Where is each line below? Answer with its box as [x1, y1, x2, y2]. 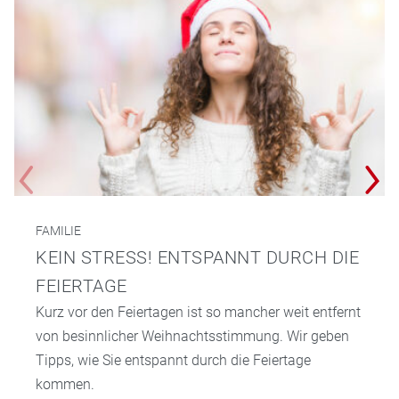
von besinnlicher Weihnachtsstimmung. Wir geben [36, 327, 349, 345]
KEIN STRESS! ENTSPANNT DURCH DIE [36, 246, 359, 268]
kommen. [36, 375, 94, 393]
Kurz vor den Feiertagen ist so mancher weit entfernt [36, 303, 361, 321]
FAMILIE [36, 223, 81, 238]
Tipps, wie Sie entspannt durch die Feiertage [36, 351, 311, 369]
